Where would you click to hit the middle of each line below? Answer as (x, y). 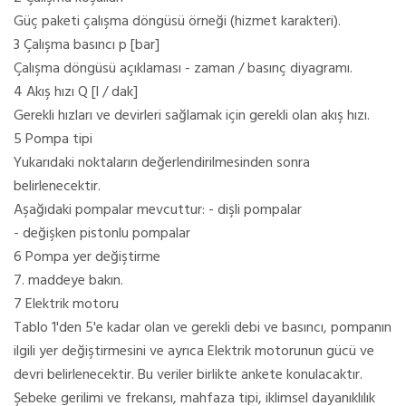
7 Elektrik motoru (66, 304)
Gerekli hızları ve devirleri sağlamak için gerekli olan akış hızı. (192, 116)
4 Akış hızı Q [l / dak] (76, 92)
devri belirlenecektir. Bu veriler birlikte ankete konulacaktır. (188, 375)
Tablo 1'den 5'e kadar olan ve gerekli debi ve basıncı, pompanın (203, 328)
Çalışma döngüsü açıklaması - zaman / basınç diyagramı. (183, 68)
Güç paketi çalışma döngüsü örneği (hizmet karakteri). (177, 21)
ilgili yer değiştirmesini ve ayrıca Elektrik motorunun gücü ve (194, 351)
